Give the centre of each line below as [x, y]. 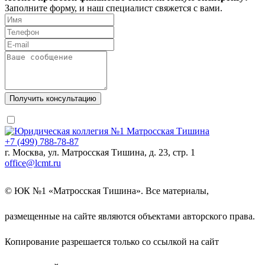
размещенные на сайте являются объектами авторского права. [130, 216]
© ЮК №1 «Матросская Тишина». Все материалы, [107, 191]
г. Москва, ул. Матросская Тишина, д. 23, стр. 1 [100, 153]
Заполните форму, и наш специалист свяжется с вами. [114, 8]
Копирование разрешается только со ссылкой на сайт [112, 242]
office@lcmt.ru [33, 163]
